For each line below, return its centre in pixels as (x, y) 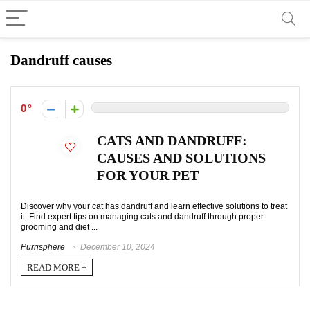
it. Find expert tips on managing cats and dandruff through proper (142, 217)
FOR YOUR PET (148, 175)
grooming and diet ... (59, 227)
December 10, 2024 (117, 247)
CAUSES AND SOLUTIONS (181, 158)
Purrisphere (43, 247)
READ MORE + (57, 267)
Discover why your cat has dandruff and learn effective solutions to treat (154, 206)
